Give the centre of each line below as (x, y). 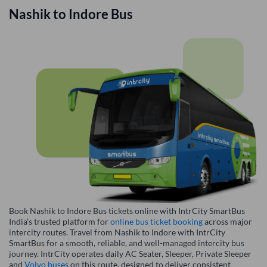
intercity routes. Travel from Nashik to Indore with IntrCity (117, 232)
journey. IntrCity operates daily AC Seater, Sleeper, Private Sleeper (130, 254)
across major (227, 222)
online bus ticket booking (156, 222)
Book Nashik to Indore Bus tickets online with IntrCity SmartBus (127, 211)
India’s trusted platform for (60, 222)
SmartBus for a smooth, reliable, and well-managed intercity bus (127, 243)
